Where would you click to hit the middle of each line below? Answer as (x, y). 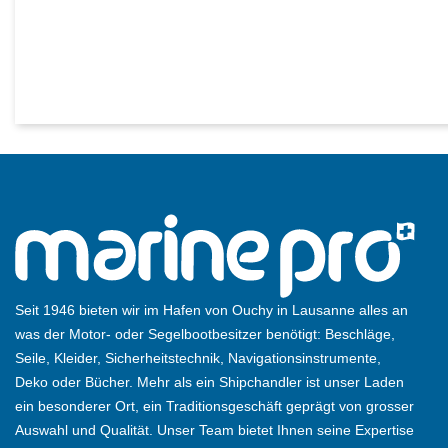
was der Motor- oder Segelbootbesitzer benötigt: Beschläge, (205, 334)
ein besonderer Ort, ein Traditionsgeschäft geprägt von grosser (214, 406)
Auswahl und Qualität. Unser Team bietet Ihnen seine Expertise (214, 430)
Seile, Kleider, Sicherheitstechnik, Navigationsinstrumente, (198, 358)
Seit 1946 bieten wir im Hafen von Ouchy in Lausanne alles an (211, 310)
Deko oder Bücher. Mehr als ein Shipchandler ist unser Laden (209, 382)
